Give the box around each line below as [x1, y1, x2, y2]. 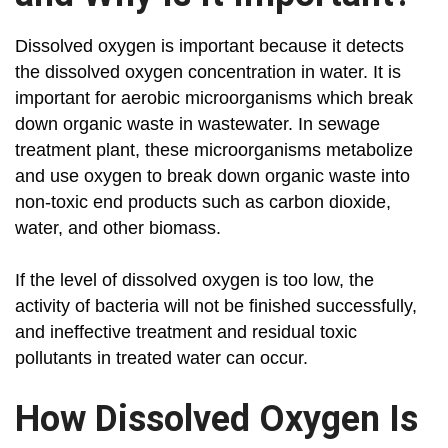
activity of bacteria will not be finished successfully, [15, 296, 417, 317]
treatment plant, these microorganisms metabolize [15, 140, 413, 161]
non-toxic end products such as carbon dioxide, [15, 192, 391, 213]
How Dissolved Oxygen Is [15, 398, 418, 441]
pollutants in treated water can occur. [15, 348, 308, 369]
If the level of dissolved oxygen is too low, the [15, 270, 374, 291]
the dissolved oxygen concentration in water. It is [15, 62, 401, 83]
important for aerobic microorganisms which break [15, 88, 413, 109]
